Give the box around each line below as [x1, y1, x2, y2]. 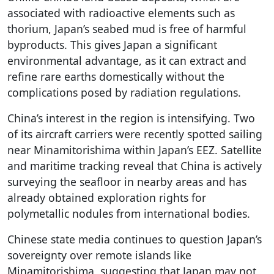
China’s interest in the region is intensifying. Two [7, 110, 255, 125]
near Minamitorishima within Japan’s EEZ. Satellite [7, 142, 262, 157]
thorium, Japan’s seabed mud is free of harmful [7, 21, 246, 36]
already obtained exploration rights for [7, 190, 206, 205]
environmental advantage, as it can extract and [7, 53, 246, 68]
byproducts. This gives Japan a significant [7, 37, 217, 52]
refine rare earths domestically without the [7, 68, 224, 84]
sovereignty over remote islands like [7, 247, 191, 262]
